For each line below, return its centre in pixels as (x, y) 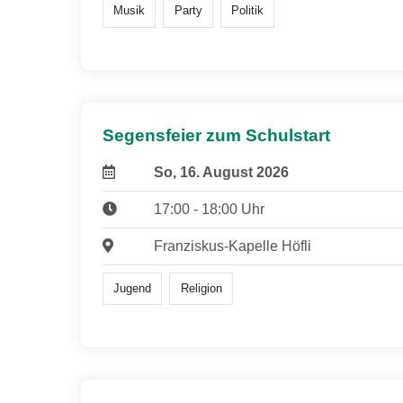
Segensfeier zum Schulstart (216, 135)
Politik (247, 11)
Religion (201, 288)
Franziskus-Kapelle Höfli (232, 246)
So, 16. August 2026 (221, 172)
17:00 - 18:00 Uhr (209, 209)
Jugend (133, 288)
